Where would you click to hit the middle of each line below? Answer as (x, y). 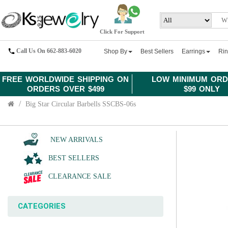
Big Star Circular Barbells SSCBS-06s (81, 104)
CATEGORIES (42, 206)
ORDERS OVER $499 (65, 89)
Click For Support (122, 32)
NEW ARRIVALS (76, 140)
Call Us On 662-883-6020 (49, 51)
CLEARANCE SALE (80, 176)
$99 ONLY (202, 89)
